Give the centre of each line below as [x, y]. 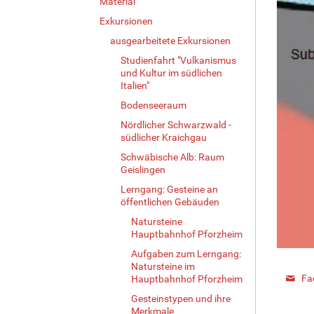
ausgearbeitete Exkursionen [170, 40]
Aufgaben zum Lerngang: [186, 253]
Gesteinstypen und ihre [181, 298]
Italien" [135, 85]
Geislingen [143, 169]
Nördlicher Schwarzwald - [176, 124]
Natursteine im [163, 266]
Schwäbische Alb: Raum [172, 157]
